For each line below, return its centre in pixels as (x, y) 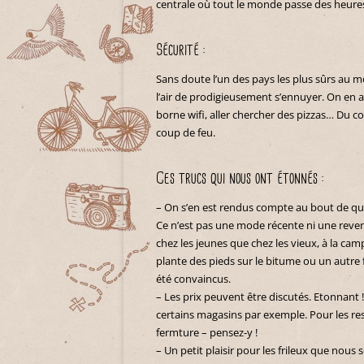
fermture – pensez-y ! (207, 332)
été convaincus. (193, 279)
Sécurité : (181, 50)
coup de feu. (186, 132)
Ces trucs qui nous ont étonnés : (240, 179)
